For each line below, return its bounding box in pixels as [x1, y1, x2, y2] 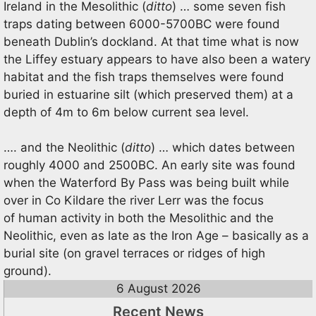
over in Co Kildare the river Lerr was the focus [4, 193, 264, 207]
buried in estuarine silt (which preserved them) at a [4, 87, 293, 102]
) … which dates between [151, 140, 295, 154]
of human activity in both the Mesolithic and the [4, 211, 274, 225]
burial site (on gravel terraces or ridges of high [4, 246, 265, 260]
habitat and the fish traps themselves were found [4, 69, 284, 84]
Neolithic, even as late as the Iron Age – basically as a [4, 229, 309, 243]
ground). [4, 264, 55, 278]
